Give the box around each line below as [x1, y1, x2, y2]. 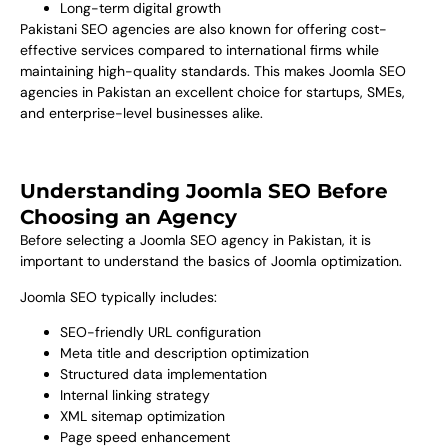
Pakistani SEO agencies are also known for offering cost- [20, 19, 387, 38]
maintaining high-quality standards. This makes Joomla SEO [20, 61, 406, 80]
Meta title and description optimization [60, 344, 309, 363]
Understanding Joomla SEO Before [20, 179, 388, 204]
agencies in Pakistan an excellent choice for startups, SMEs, [20, 82, 405, 101]
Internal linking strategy [60, 386, 210, 405]
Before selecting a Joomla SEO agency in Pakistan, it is [20, 231, 371, 250]
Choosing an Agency [20, 205, 237, 230]
